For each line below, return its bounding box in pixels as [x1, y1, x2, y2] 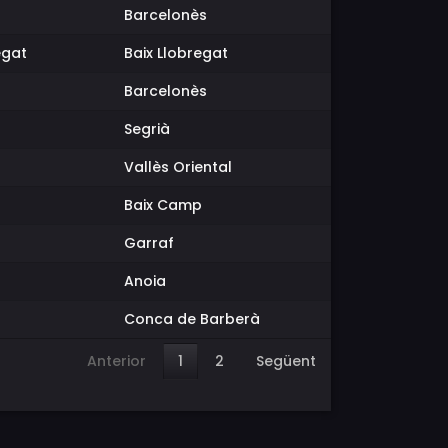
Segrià [124, 119, 170, 139]
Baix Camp [124, 195, 202, 215]
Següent [256, 350, 316, 371]
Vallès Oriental [124, 157, 232, 177]
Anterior [87, 350, 146, 371]
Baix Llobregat [124, 43, 228, 63]
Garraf [124, 233, 174, 253]
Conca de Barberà [124, 309, 260, 329]
